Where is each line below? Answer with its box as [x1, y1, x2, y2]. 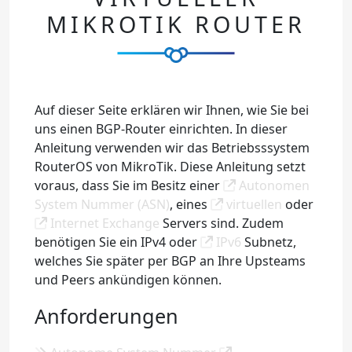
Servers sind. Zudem [159, 214, 284, 233]
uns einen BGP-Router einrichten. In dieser [35, 120, 288, 138]
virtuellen [223, 196, 282, 214]
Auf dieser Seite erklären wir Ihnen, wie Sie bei [35, 101, 309, 119]
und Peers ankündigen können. [35, 271, 222, 289]
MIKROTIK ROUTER [46, 9, 306, 40]
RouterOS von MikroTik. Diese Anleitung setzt [35, 158, 306, 176]
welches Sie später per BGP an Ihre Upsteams [35, 252, 306, 270]
